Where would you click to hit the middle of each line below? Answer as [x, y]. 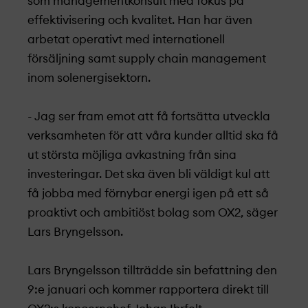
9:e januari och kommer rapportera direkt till [148, 290]
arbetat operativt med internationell [126, 40]
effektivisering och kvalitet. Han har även [140, 20]
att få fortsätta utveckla [204, 117]
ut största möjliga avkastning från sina [132, 155]
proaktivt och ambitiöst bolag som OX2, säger [153, 213]
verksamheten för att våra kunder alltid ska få [153, 136]
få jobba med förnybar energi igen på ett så [148, 194]
